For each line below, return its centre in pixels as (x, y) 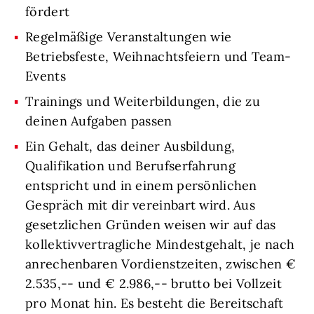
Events (46, 76)
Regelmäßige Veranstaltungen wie (129, 37)
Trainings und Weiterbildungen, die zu (143, 102)
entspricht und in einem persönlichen (141, 186)
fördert (48, 12)
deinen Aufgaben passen (99, 121)
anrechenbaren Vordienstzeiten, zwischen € (161, 264)
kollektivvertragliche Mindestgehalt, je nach (160, 245)
